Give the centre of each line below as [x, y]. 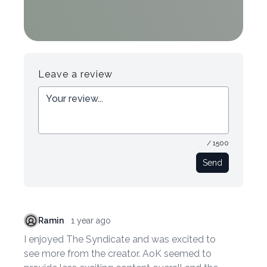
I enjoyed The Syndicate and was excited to [120, 239]
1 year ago [91, 220]
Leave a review [75, 74]
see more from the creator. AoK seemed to [118, 253]
